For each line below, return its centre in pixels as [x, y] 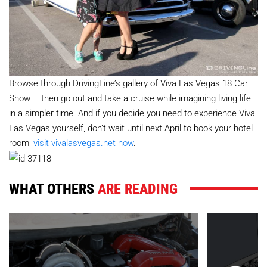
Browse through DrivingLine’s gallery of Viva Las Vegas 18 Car [128, 83]
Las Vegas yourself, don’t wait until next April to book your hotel [131, 127]
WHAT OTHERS [53, 188]
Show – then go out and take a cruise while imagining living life [130, 97]
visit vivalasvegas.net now [83, 142]
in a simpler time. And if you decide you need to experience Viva [132, 112]
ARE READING [138, 188]
